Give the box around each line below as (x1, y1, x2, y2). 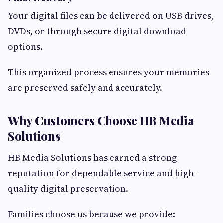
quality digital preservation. (8, 182, 128, 195)
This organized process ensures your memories (8, 66, 209, 79)
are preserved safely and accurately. (8, 81, 162, 94)
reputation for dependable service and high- (8, 167, 197, 180)
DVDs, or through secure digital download (8, 25, 186, 38)
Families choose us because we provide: (8, 208, 175, 221)
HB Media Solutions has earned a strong (8, 151, 177, 164)
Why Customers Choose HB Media (8, 112, 194, 129)
